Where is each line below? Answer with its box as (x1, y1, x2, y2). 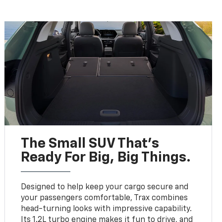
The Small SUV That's (21, 137, 160, 151)
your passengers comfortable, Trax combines (21, 194, 188, 203)
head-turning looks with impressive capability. (21, 205, 192, 214)
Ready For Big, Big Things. (21, 151, 191, 165)
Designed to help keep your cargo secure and (21, 183, 189, 192)
